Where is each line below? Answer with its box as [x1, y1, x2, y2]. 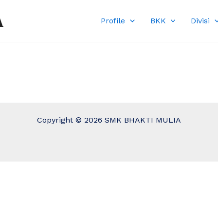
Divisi [191, 16, 210, 25]
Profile [101, 16, 126, 25]
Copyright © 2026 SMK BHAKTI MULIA [37, 115, 181, 125]
